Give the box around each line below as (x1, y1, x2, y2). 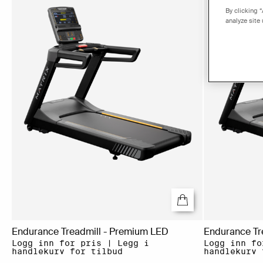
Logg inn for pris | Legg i (12, 238, 149, 248)
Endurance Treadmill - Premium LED (12, 225, 168, 238)
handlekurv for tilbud (12, 247, 123, 257)
